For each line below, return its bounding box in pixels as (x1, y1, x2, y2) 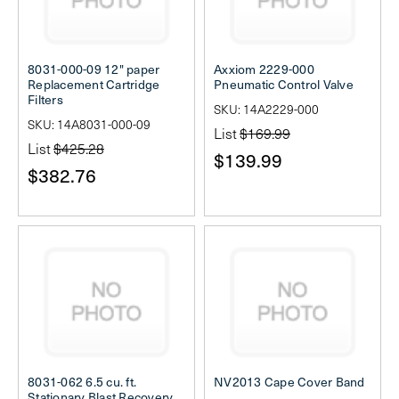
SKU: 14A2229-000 (214, 100, 319, 118)
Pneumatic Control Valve (214, 75, 354, 93)
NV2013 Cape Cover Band (214, 372, 365, 390)
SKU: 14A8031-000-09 (28, 115, 151, 133)
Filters (28, 90, 63, 108)
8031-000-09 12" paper (28, 60, 160, 77)
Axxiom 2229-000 (214, 60, 314, 77)
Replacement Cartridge (28, 75, 160, 93)
